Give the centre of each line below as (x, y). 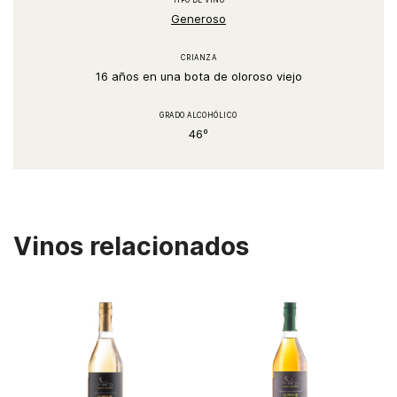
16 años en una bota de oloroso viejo (198, 76)
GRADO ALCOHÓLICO (198, 115)
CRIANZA (198, 58)
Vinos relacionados (131, 246)
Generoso (198, 19)
